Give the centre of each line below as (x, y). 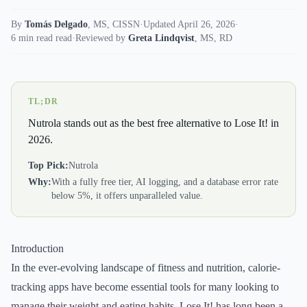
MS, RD (216, 38)
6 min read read (41, 38)
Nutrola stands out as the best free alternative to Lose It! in (153, 123)
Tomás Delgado (56, 24)
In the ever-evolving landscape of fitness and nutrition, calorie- (146, 268)
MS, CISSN (116, 24)
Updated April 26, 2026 (189, 24)
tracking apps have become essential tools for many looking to (145, 287)
